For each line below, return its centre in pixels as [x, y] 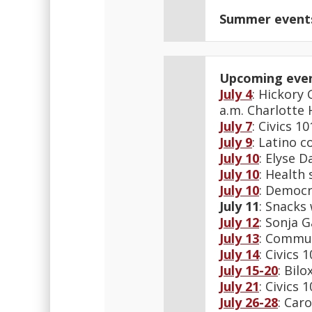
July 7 [236, 126]
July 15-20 [249, 270]
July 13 [239, 238]
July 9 [236, 142]
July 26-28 [249, 302]
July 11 [239, 206]
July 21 [239, 286]
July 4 [236, 94]
